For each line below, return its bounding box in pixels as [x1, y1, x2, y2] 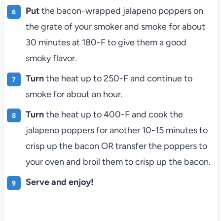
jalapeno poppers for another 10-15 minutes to [25, 124, 208, 136]
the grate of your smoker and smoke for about [25, 21, 205, 32]
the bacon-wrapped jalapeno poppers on [41, 5, 203, 16]
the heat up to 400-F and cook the [45, 109, 183, 120]
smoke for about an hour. [25, 88, 123, 100]
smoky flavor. [25, 52, 77, 64]
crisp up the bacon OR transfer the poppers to [25, 140, 207, 151]
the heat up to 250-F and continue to [45, 73, 192, 84]
